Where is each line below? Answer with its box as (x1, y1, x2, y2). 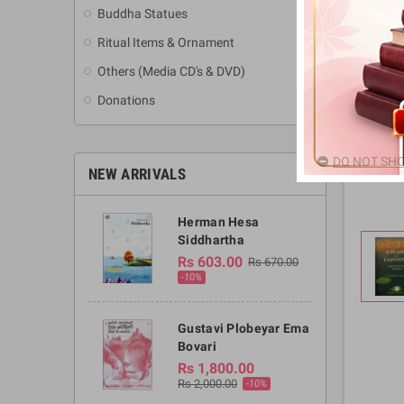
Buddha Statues (97, 6, 188, 22)
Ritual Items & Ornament (97, 35, 234, 50)
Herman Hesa (178, 215, 260, 230)
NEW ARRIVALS (88, 165, 187, 184)
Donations (97, 93, 155, 108)
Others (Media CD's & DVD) (97, 64, 245, 79)
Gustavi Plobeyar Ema (178, 321, 309, 335)
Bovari (178, 339, 216, 353)
